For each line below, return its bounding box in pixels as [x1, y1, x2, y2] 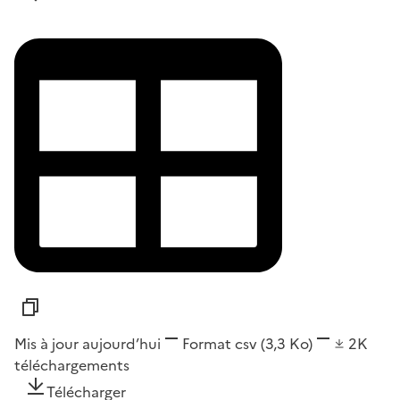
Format [182, 333, 231, 355]
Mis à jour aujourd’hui [14, 333, 161, 355]
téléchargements [14, 354, 129, 377]
